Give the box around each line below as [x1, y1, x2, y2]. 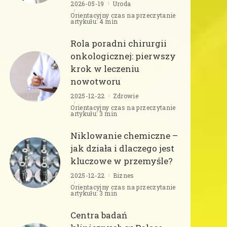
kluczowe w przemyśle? [70, 155, 173, 167]
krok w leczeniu [70, 62, 140, 74]
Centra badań [70, 209, 128, 221]
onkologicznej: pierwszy [70, 50, 176, 62]
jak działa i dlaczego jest [70, 142, 175, 154]
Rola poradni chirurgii [70, 37, 167, 49]
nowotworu [70, 75, 121, 87]
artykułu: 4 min [70, 17, 118, 25]
